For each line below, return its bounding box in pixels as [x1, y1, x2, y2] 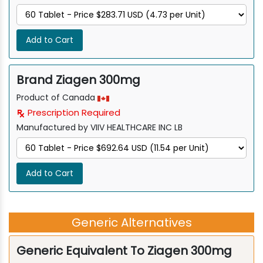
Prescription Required [25, 106, 120, 119]
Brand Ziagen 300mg [16, 72, 140, 89]
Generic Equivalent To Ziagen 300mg [16, 242, 232, 259]
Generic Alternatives [71, 214, 192, 231]
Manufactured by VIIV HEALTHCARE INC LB [16, 122, 183, 134]
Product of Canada [16, 92, 97, 104]
